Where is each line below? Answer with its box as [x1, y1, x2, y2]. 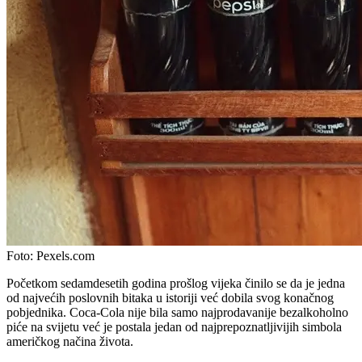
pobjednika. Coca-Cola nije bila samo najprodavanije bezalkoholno [6, 305, 348, 319]
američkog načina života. [6, 334, 133, 348]
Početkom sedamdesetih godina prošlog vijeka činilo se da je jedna [6, 276, 345, 290]
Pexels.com [33, 248, 95, 263]
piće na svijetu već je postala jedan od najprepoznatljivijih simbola [6, 319, 342, 334]
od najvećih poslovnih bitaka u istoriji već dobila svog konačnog [6, 290, 334, 305]
